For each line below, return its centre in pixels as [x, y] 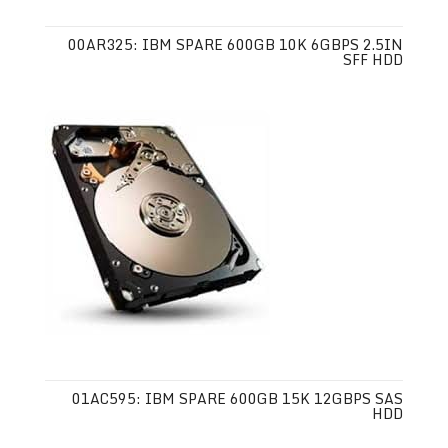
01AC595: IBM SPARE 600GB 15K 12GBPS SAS [238, 398]
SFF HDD [373, 59]
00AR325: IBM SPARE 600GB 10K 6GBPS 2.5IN [236, 44]
